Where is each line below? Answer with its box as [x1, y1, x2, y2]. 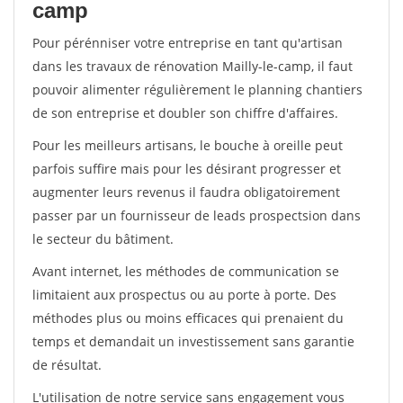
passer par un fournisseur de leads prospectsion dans [32, 207, 361, 224]
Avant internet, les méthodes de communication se [32, 263, 339, 280]
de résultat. [32, 356, 102, 373]
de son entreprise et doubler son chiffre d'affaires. [32, 104, 338, 121]
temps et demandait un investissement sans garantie [32, 333, 354, 350]
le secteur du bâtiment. [32, 230, 174, 247]
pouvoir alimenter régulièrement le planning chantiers [32, 81, 363, 98]
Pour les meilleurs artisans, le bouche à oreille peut [32, 137, 343, 154]
